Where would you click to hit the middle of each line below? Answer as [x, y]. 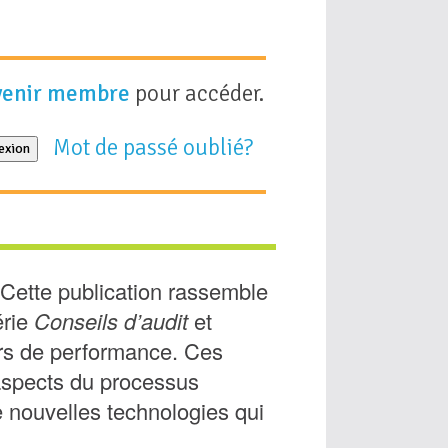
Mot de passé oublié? [155, 147]
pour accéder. [197, 93]
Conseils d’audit [111, 320]
